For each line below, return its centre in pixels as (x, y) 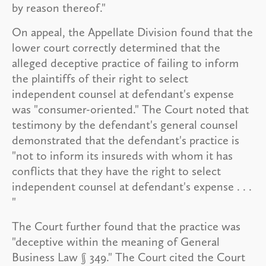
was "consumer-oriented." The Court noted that (130, 109)
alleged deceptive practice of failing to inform (125, 63)
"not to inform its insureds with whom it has (122, 155)
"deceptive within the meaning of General (116, 241)
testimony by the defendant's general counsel (125, 124)
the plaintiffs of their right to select (100, 78)
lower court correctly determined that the (116, 47)
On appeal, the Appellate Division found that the (132, 32)
